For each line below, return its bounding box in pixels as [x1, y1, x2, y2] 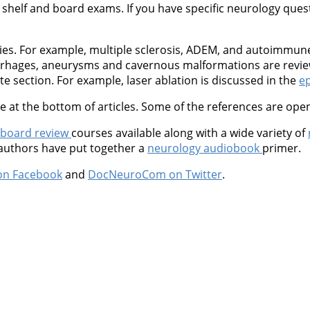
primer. [262, 140, 301, 156]
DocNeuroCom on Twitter [88, 166, 222, 182]
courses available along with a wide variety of [71, 125, 308, 140]
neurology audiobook [147, 140, 262, 156]
